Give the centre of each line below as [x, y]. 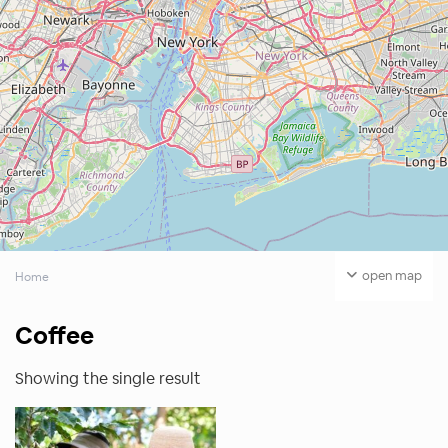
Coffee [55, 336]
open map [391, 276]
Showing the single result [108, 379]
